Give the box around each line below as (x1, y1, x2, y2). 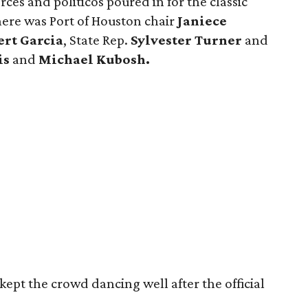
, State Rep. (63, 32, 131, 48)
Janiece (177, 12, 228, 29)
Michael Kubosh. (38, 51, 151, 67)
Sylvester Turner (131, 32, 245, 48)
